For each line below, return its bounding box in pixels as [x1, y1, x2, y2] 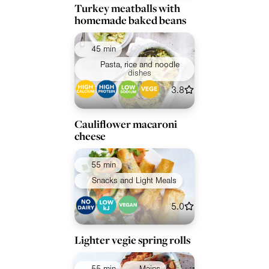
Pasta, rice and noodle [100, 59, 180, 70]
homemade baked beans [74, 12, 186, 28]
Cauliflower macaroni [74, 116, 177, 131]
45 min [91, 44, 116, 54]
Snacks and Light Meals [91, 175, 177, 186]
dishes [128, 68, 152, 78]
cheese [74, 128, 106, 144]
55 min [91, 160, 116, 170]
